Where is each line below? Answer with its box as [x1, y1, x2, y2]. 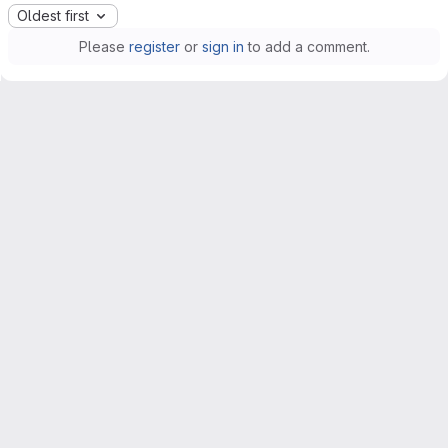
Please [78, 38, 129, 56]
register [128, 38, 180, 56]
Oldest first [17, 7, 89, 25]
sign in [201, 38, 244, 56]
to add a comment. [243, 38, 370, 56]
